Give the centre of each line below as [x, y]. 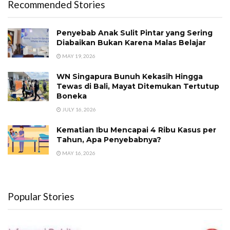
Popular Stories [41, 197]
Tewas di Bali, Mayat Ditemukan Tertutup [138, 87]
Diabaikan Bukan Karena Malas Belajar [131, 43]
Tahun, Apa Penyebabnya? [109, 140]
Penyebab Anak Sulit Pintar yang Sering [135, 33]
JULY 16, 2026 [79, 110]
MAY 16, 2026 [78, 153]
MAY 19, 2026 [78, 56]
